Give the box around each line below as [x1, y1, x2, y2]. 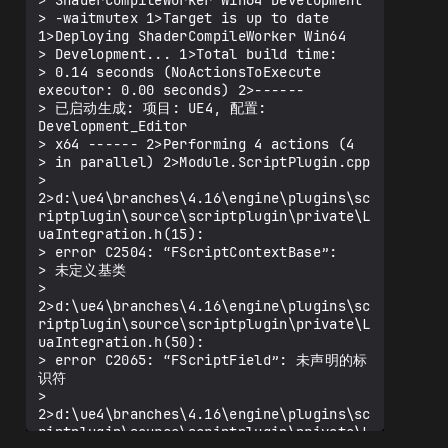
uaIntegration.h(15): [38, 225, 205, 243]
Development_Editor [38, 117, 188, 135]
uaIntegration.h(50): [38, 333, 205, 351]
